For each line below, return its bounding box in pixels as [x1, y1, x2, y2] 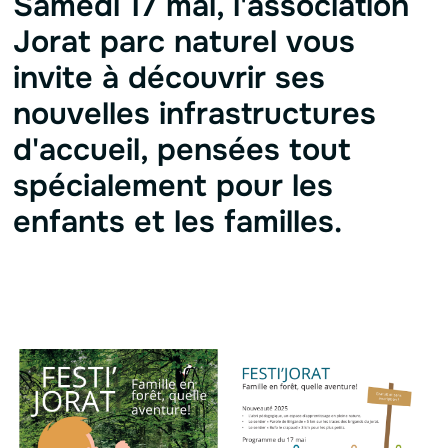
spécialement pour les [12, 165, 333, 205]
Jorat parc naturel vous [12, 21, 355, 61]
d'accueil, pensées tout [12, 129, 351, 169]
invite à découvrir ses [12, 57, 325, 97]
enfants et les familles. [12, 201, 351, 241]
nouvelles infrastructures [12, 93, 376, 133]
